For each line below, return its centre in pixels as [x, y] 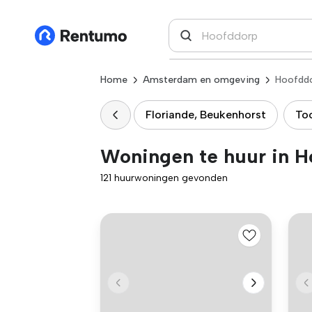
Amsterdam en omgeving [201, 80]
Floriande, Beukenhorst [206, 115]
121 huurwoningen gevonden [164, 178]
